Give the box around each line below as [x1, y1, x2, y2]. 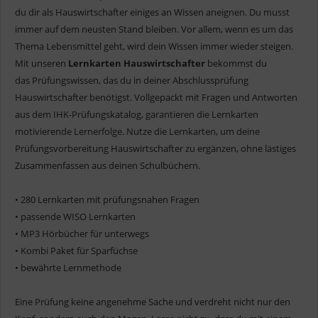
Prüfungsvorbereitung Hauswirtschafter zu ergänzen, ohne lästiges [15, 141, 296, 155]
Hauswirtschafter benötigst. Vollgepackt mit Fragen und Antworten [15, 90, 297, 104]
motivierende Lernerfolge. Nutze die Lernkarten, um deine [15, 124, 260, 138]
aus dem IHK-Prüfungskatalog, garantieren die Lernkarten [15, 107, 258, 121]
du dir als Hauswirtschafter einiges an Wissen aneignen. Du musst [15, 5, 290, 18]
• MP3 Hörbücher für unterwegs [15, 226, 149, 240]
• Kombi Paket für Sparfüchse [15, 243, 138, 257]
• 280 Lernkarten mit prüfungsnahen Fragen [15, 192, 199, 206]
